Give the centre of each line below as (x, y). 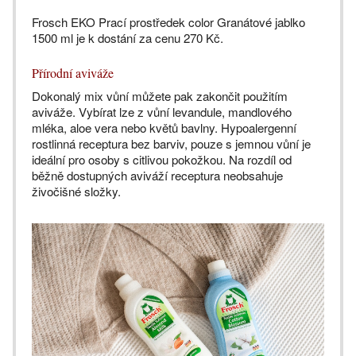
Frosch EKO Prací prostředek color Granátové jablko (168, 21)
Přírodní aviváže (73, 72)
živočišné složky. (78, 191)
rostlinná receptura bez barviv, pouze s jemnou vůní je (171, 143)
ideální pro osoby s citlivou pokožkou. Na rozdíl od (162, 159)
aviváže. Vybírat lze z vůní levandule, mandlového (162, 111)
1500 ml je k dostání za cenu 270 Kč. (128, 37)
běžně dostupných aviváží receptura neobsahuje (157, 175)
